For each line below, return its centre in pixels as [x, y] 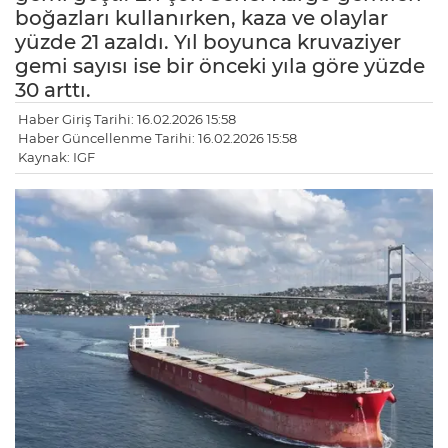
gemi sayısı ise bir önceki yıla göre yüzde [220, 66]
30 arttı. [53, 90]
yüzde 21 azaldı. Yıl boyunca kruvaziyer [208, 42]
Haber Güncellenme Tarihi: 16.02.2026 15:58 [157, 138]
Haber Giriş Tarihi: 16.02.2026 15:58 [127, 119]
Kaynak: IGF [56, 157]
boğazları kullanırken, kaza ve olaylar [201, 18]
